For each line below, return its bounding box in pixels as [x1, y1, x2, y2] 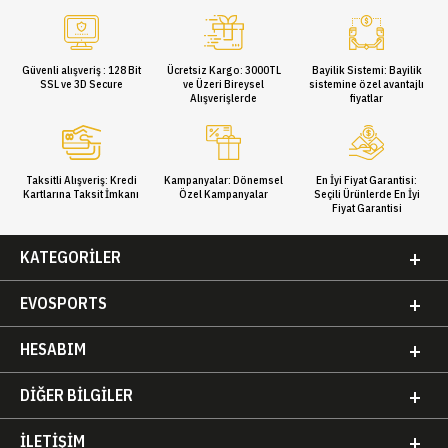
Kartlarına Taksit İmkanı [23, 186, 140, 201]
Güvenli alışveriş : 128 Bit [21, 62, 141, 77]
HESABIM [20, 338, 86, 359]
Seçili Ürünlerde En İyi [313, 186, 420, 201]
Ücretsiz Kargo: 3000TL [166, 62, 281, 77]
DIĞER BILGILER [20, 384, 133, 405]
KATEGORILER [20, 246, 121, 267]
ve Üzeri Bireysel [183, 76, 265, 91]
